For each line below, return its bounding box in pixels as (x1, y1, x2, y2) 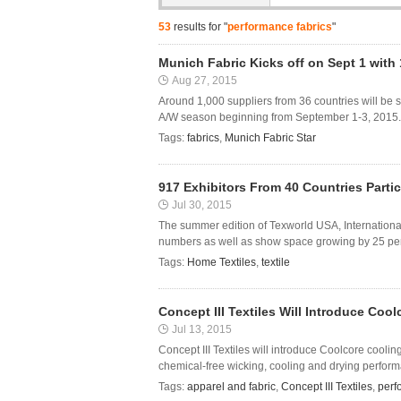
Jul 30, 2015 (172, 199, 232, 211)
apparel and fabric (187, 380, 276, 393)
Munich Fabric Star (225, 132, 316, 144)
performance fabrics (227, 21, 332, 33)
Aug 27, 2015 (172, 74, 237, 87)
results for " (171, 21, 227, 33)
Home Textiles (187, 256, 256, 269)
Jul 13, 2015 (172, 323, 232, 336)
